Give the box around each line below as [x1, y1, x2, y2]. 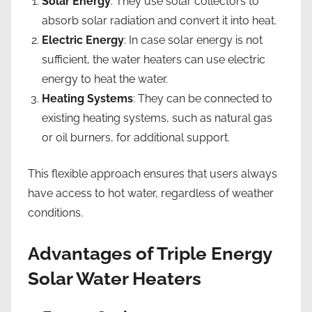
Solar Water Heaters [28, 267, 201, 289]
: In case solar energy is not [124, 33, 263, 47]
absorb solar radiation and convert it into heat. [42, 13, 276, 27]
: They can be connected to [133, 91, 272, 105]
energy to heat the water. [42, 72, 168, 86]
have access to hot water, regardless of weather [28, 186, 274, 200]
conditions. [28, 205, 83, 219]
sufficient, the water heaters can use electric [42, 52, 265, 66]
